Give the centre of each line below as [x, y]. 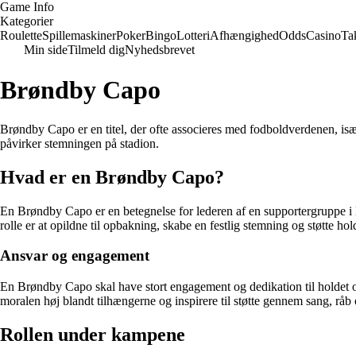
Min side [46, 50]
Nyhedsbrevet [160, 50]
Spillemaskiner [79, 35]
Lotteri [193, 35]
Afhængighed [244, 35]
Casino [323, 35]
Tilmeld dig [96, 50]
